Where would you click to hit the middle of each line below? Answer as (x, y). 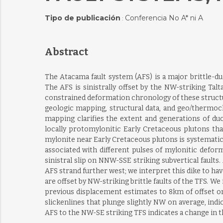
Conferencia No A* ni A (164, 18)
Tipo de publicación (82, 18)
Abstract (66, 52)
